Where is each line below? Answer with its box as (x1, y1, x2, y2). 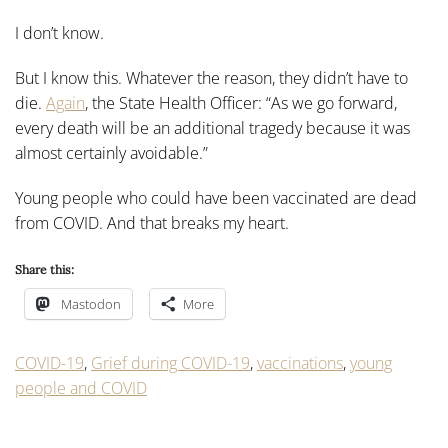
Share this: (15, 262, 74, 277)
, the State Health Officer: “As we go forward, (85, 92, 397, 114)
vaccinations (257, 352, 343, 374)
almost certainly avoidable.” (15, 142, 208, 164)
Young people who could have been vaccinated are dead (15, 187, 417, 209)
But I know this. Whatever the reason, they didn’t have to (15, 67, 408, 89)
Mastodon (61, 295, 121, 313)
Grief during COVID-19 (91, 352, 250, 374)
